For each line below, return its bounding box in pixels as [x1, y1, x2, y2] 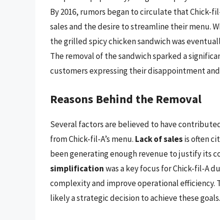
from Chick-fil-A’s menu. [50, 133, 135, 144]
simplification [50, 163, 104, 174]
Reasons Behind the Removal [50, 91, 201, 107]
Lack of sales [135, 133, 183, 144]
